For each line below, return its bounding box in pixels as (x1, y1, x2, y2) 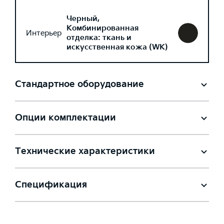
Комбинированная (66, 23, 138, 33)
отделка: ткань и (66, 33, 131, 42)
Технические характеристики (15, 146, 155, 156)
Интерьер (26, 28, 61, 38)
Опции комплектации (15, 112, 116, 123)
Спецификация (15, 179, 87, 190)
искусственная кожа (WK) (66, 42, 168, 52)
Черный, (66, 14, 99, 23)
